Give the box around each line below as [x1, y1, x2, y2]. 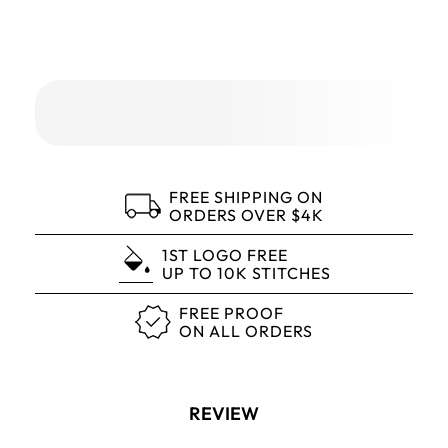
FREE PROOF [179, 303, 284, 323]
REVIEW [189, 402, 259, 425]
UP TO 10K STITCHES [161, 263, 331, 283]
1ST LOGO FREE [161, 245, 288, 265]
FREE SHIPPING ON [168, 187, 323, 207]
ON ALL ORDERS [179, 321, 313, 341]
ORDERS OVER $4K [168, 205, 324, 225]
